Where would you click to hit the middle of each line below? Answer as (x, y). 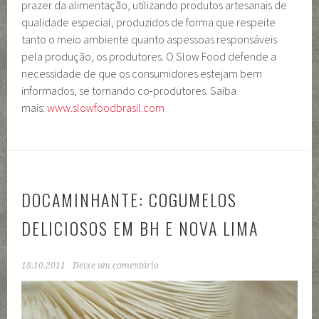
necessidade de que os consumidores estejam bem (142, 74)
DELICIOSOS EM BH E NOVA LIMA (140, 228)
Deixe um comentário (116, 266)
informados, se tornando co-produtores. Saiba (129, 91)
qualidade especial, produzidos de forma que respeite (149, 22)
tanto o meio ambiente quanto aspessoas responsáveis (150, 40)
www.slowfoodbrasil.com (106, 108)
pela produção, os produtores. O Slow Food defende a (149, 57)
